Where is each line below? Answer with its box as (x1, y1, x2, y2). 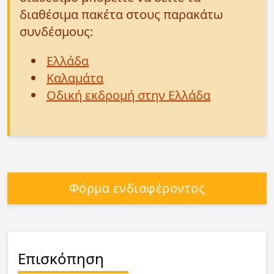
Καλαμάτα (46, 70, 103, 86)
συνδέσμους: (20, 23, 93, 40)
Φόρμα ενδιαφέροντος (68, 180, 206, 196)
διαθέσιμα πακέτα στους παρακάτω (20, 6, 223, 23)
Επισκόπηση (18, 248, 104, 268)
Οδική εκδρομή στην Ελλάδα (46, 87, 210, 103)
